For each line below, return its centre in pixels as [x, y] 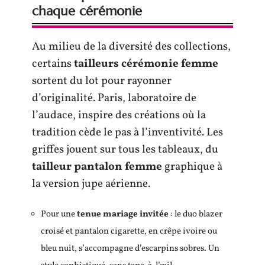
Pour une [59, 215]
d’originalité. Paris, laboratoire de [114, 98]
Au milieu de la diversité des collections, [131, 46]
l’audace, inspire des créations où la [119, 115]
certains [53, 64]
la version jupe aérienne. [91, 184]
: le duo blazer [195, 215]
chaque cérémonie [87, 11]
